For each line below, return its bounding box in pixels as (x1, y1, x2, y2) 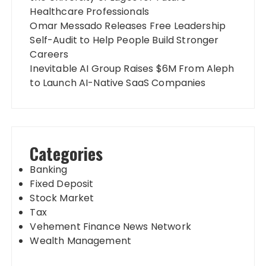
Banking (30, 162, 68, 176)
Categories (30, 141, 103, 166)
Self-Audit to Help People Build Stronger (30, 33, 219, 47)
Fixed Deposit (30, 176, 94, 191)
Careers (30, 47, 69, 61)
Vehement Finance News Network (30, 219, 191, 233)
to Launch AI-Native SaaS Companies (30, 75, 206, 90)
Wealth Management (30, 233, 132, 248)
